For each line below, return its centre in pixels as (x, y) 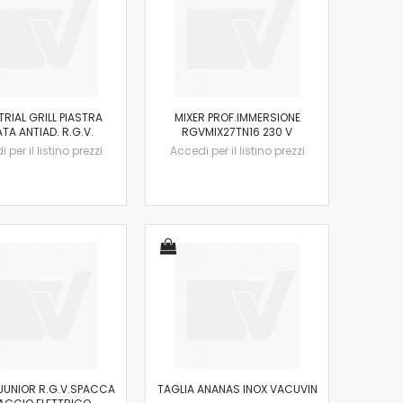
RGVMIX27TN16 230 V (237, 131)
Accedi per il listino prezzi (237, 150)
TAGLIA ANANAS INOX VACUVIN (237, 389)
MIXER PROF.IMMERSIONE (237, 117)
